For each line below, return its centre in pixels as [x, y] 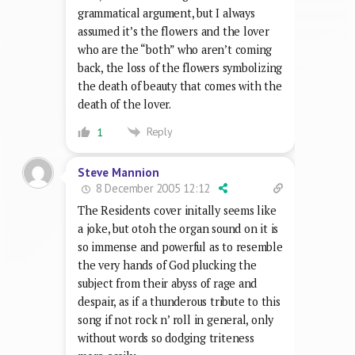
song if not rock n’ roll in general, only [176, 320]
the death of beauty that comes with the [180, 86]
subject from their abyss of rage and [168, 284]
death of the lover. [124, 104]
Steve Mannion [118, 173]
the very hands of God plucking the [167, 265]
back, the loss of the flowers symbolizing [180, 67]
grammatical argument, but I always [166, 13]
